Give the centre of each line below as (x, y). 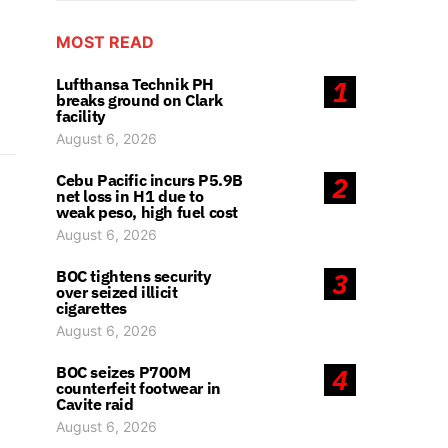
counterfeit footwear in (138, 388)
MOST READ (105, 42)
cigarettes (91, 308)
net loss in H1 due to (130, 196)
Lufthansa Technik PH (135, 84)
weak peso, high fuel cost (147, 212)
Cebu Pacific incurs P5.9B (150, 180)
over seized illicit (117, 292)
